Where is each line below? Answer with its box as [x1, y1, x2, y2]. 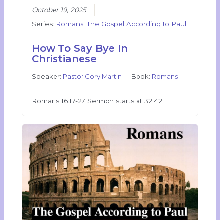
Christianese [32, 53, 97, 65]
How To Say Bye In [32, 42, 128, 54]
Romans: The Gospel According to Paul [56, 19, 187, 27]
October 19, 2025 [32, 5, 87, 14]
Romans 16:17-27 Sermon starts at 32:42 [32, 96, 163, 105]
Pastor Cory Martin [63, 72, 122, 80]
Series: [32, 19, 56, 27]
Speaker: [32, 72, 63, 80]
